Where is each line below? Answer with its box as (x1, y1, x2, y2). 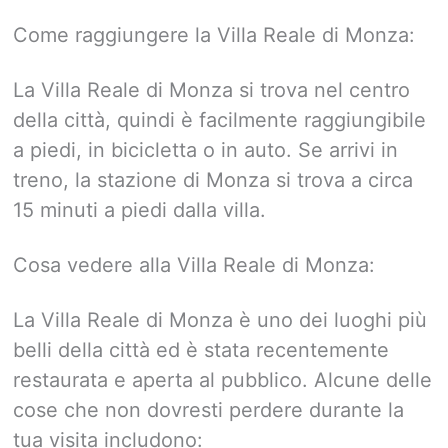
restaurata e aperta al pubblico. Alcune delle (13, 368, 432, 393)
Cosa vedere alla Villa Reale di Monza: (13, 253, 375, 278)
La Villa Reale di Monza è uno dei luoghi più (13, 308, 427, 333)
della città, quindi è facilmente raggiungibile (13, 108, 426, 133)
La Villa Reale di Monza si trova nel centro (13, 78, 410, 103)
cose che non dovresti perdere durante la (13, 398, 404, 423)
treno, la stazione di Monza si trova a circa (13, 168, 413, 193)
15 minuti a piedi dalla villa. (13, 198, 266, 223)
